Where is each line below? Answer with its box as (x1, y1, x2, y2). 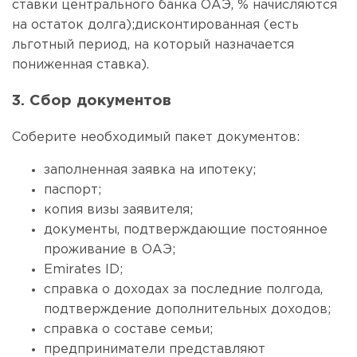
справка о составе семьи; (44, 324, 213, 335)
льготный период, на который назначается (12, 38, 294, 51)
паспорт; (44, 184, 101, 196)
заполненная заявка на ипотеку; (44, 164, 256, 176)
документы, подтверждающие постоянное (44, 224, 328, 236)
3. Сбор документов (12, 94, 176, 108)
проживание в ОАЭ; (44, 244, 175, 256)
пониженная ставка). (12, 58, 153, 71)
